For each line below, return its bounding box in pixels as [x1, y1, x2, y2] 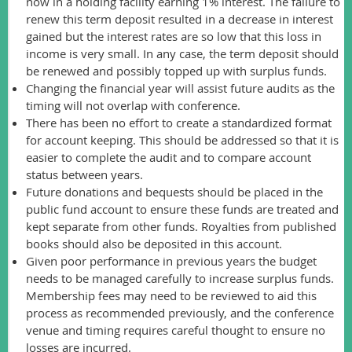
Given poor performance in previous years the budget [26, 252, 317, 269]
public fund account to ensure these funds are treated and [26, 200, 339, 217]
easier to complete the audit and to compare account [26, 148, 311, 165]
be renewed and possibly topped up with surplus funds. [26, 62, 327, 79]
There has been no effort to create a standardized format [26, 114, 332, 130]
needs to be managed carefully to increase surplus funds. [26, 269, 334, 286]
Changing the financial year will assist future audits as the [26, 79, 335, 96]
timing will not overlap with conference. [26, 97, 240, 113]
